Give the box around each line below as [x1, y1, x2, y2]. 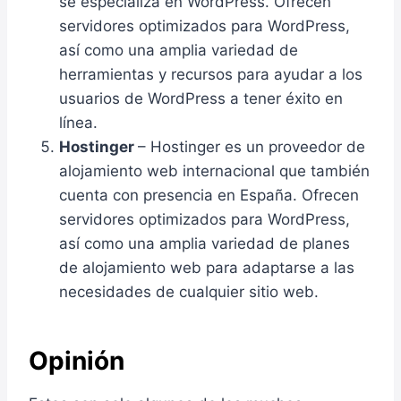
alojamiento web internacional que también [59, 161, 370, 180]
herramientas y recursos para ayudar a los [59, 64, 363, 83]
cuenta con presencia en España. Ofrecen [59, 185, 359, 204]
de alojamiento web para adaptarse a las [59, 258, 354, 277]
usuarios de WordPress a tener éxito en [59, 89, 343, 107]
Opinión [29, 345, 124, 376]
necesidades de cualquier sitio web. [59, 282, 319, 301]
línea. [59, 113, 98, 132]
